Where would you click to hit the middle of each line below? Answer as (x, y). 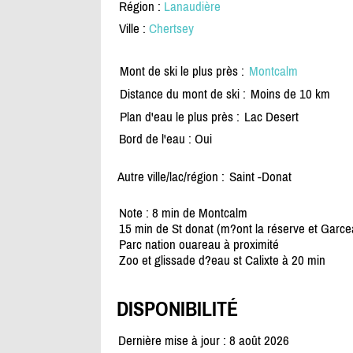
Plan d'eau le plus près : (179, 117)
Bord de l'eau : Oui (165, 139)
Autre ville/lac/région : (171, 177)
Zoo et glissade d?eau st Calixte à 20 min (222, 260)
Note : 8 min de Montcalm (183, 213)
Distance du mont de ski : (182, 94)
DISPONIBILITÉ (177, 308)
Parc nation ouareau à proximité (199, 245)
